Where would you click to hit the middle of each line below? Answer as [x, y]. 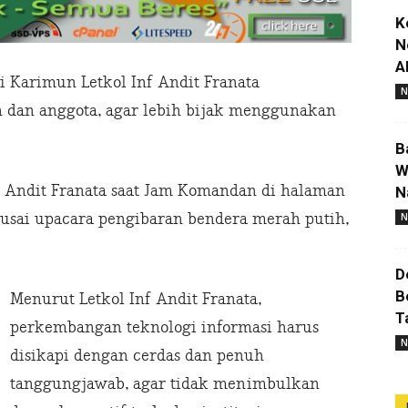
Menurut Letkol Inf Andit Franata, [136, 300]
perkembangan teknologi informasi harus [164, 328]
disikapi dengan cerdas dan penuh [137, 356]
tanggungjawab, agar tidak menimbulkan [165, 384]
